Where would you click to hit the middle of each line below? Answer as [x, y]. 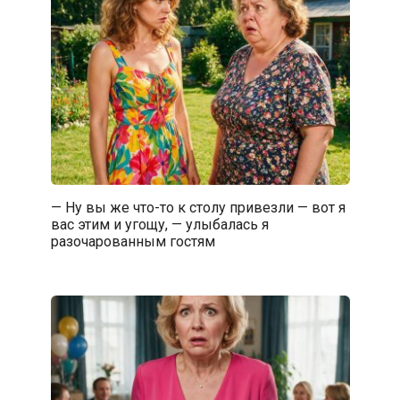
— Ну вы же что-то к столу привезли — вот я [198, 207]
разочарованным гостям [133, 241]
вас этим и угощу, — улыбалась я [159, 224]
